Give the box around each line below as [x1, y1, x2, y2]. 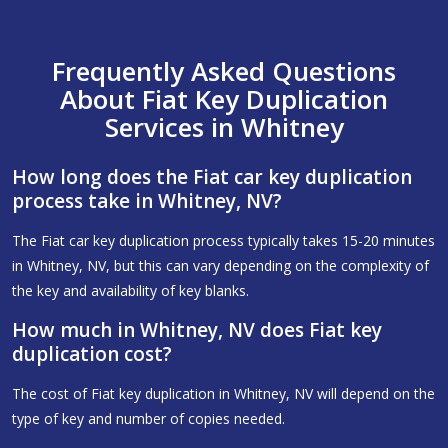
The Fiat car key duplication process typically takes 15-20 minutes [12, 231, 435, 251]
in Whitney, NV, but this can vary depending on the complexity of [12, 256, 429, 276]
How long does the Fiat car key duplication [12, 164, 412, 191]
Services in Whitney [104, 109, 344, 146]
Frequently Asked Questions [52, 53, 396, 90]
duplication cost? [12, 341, 172, 368]
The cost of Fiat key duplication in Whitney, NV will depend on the [12, 384, 435, 404]
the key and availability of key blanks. [12, 281, 249, 301]
